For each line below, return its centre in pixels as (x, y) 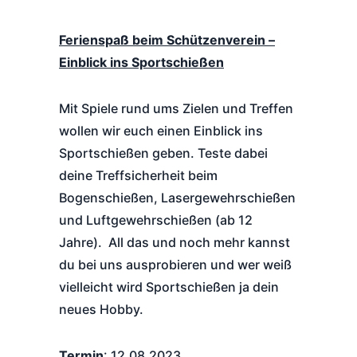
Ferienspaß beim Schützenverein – (167, 40)
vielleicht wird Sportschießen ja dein (169, 287)
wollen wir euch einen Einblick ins (161, 131)
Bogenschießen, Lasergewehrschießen (177, 198)
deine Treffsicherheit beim (138, 175)
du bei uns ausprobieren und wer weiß (175, 265)
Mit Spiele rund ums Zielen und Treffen (176, 108)
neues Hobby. (101, 309)
